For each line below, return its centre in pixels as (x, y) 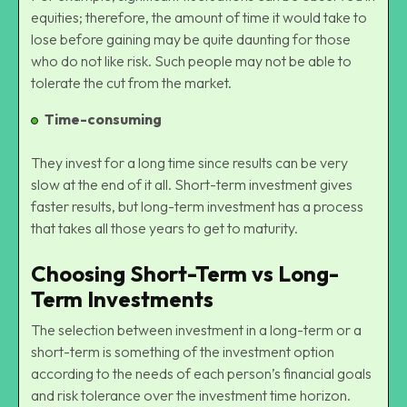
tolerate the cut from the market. (131, 82)
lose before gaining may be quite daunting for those (191, 39)
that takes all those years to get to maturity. (164, 228)
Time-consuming (103, 119)
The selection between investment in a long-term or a (196, 329)
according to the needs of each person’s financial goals (201, 373)
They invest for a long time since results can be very (189, 162)
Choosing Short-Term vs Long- (185, 273)
